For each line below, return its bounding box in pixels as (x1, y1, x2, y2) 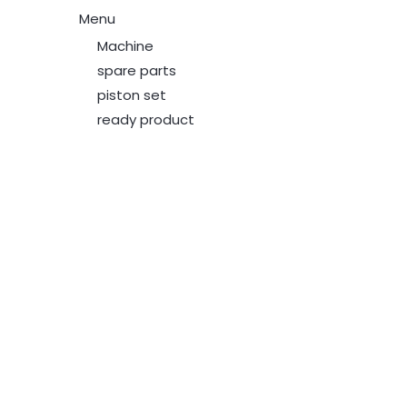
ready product (97, 110, 195, 130)
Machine (97, 36, 154, 56)
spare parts (97, 61, 177, 81)
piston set (97, 85, 167, 105)
